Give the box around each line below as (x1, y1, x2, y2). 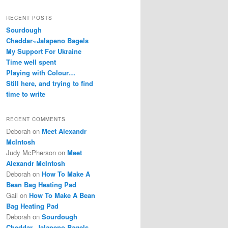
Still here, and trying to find (6, 78, 93, 88)
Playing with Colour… (6, 67, 75, 77)
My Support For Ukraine (6, 46, 81, 56)
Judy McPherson (6, 147, 56, 157)
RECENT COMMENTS (6, 115, 66, 123)
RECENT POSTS (6, 14, 52, 21)
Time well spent (6, 56, 56, 67)
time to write (6, 89, 45, 99)
